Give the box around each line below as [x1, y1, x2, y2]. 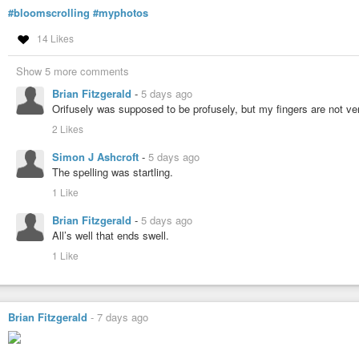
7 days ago [97, 309, 148, 325]
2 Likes [52, 122, 83, 136]
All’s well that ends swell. [52, 228, 169, 244]
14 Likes [36, 31, 74, 46]
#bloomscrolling [8, 5, 90, 21]
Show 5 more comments [16, 63, 129, 79]
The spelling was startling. [52, 164, 173, 180]
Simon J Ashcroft [52, 149, 142, 165]
